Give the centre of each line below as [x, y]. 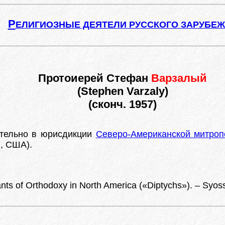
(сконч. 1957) [123, 104]
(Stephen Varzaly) [123, 91]
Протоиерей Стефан [95, 78]
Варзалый [179, 78]
